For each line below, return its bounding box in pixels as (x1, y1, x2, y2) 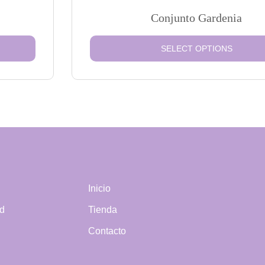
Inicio (88, 183, 111, 193)
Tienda (88, 205, 117, 215)
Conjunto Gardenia (151, 11, 242, 24)
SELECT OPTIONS (160, 44, 232, 53)
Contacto (88, 226, 126, 236)
